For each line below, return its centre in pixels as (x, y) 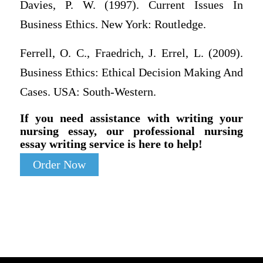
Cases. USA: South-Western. (88, 92)
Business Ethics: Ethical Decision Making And (131, 73)
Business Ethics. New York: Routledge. (113, 24)
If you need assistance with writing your (131, 118)
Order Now (59, 164)
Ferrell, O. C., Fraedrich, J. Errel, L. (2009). (131, 53)
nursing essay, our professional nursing (131, 131)
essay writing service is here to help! (111, 144)
